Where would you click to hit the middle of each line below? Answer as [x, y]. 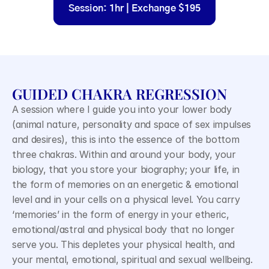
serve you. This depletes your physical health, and [123, 244]
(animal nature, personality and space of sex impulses [132, 124]
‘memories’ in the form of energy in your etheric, [121, 214]
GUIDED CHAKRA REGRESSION [119, 94]
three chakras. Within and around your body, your [124, 154]
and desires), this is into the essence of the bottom [126, 139]
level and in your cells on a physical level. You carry [126, 199]
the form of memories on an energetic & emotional [125, 184]
